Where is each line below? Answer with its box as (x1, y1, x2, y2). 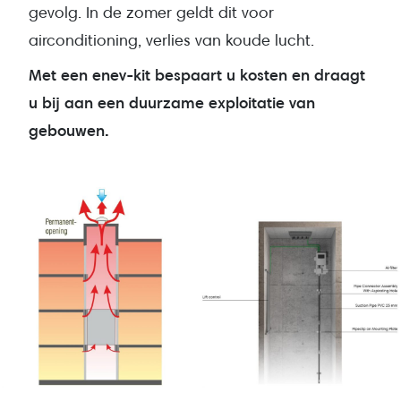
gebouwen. (29, 120, 109, 141)
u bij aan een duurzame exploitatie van (29, 92, 315, 113)
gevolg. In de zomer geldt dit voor (29, 3, 274, 22)
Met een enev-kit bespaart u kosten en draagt (29, 64, 365, 85)
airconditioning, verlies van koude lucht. (29, 30, 314, 50)
